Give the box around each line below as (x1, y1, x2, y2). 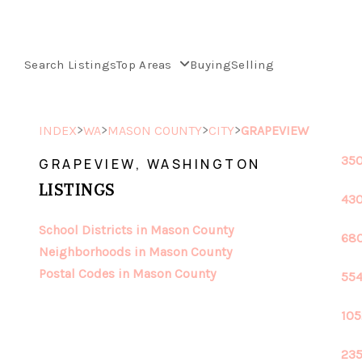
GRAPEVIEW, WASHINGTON (39, 155, 261, 173)
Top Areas (116, 57, 176, 73)
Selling (230, 57, 274, 73)
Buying (190, 57, 231, 73)
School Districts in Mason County (39, 222, 234, 238)
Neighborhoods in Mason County (39, 244, 232, 259)
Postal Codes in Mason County (39, 266, 216, 281)
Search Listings (24, 57, 117, 73)
